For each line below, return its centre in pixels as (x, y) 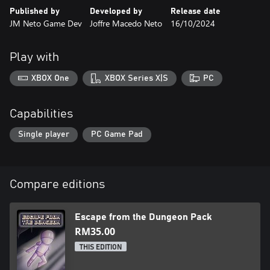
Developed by (116, 11)
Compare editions (57, 185)
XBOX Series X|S (136, 78)
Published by (35, 11)
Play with (34, 57)
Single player (44, 135)
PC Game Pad (117, 135)
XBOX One (51, 78)
